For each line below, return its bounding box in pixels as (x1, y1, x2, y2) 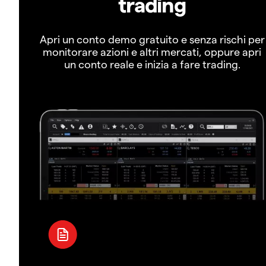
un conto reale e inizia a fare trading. (64, 58, 240, 71)
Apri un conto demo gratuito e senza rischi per (39, 33, 265, 46)
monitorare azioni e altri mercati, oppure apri (43, 45, 261, 58)
